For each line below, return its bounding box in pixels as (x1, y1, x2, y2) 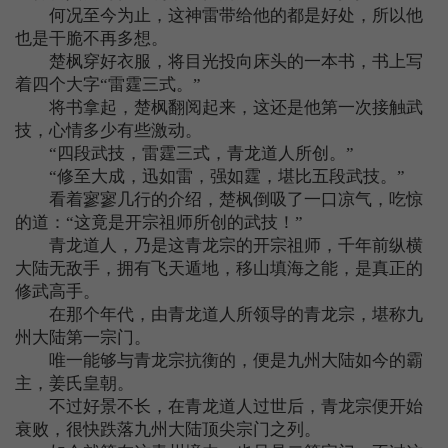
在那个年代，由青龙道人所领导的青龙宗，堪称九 (15, 305, 423, 324)
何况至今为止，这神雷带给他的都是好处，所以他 (15, 6, 423, 25)
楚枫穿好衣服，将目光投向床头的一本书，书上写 (15, 52, 423, 71)
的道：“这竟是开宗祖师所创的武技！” (15, 213, 303, 232)
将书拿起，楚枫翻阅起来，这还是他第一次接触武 (15, 98, 423, 117)
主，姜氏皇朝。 (15, 374, 134, 393)
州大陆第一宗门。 (15, 328, 151, 347)
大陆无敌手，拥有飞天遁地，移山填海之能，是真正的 (15, 259, 423, 278)
